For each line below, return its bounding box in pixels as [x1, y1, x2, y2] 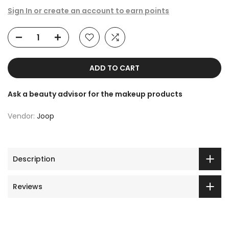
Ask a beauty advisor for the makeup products [8, 89, 182, 100]
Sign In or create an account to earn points [8, 6, 169, 16]
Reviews [13, 181, 42, 192]
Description [13, 153, 55, 164]
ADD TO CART [89, 63, 140, 74]
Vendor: [8, 111, 37, 122]
